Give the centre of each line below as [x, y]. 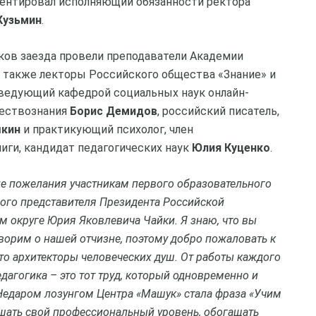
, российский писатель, [218, 111]
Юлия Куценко [231, 148]
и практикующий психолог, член [107, 129]
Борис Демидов [114, 111]
